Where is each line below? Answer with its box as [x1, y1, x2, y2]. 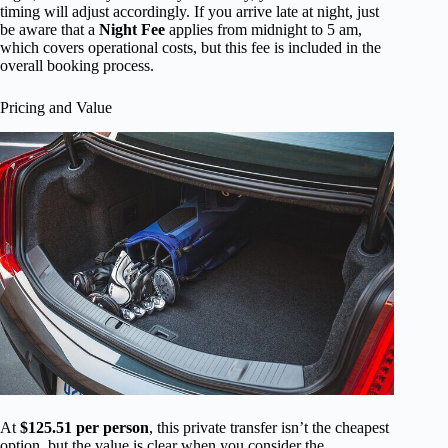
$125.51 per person [20, 418, 149, 436]
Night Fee [99, 21, 165, 39]
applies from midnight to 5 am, [165, 21, 362, 39]
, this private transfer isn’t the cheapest [149, 418, 389, 436]
